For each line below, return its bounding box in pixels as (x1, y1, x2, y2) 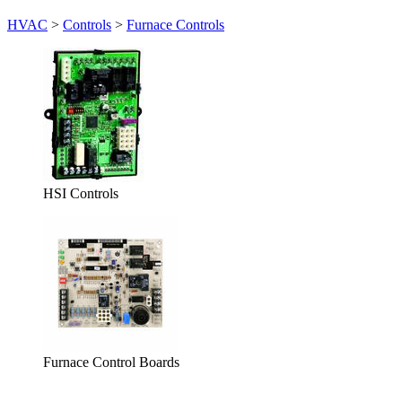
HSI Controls (43, 186, 118, 201)
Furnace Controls (127, 17, 224, 32)
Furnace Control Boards (43, 354, 179, 370)
